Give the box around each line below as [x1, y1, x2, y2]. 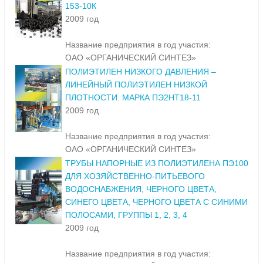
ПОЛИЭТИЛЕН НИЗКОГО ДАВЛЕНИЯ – [65, 67, 216, 77]
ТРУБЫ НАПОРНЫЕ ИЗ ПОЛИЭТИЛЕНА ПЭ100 [65, 159, 248, 168]
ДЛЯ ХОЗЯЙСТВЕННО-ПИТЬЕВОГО [65, 171, 205, 181]
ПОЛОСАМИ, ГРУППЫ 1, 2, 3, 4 [65, 210, 187, 220]
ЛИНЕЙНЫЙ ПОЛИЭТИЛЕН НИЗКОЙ [65, 80, 207, 90]
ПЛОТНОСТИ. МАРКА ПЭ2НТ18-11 [65, 93, 201, 103]
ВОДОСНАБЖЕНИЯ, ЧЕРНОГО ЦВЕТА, [65, 184, 217, 194]
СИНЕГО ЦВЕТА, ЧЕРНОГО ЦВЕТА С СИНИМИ [65, 197, 248, 207]
